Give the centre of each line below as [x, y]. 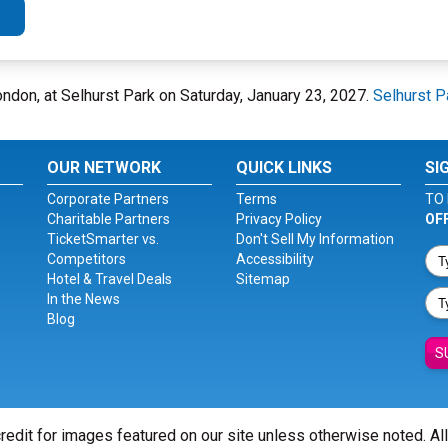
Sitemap [262, 279]
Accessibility [274, 259]
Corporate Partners [108, 199]
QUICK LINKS [283, 167]
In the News [84, 299]
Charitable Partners [109, 219]
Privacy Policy [278, 219]
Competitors [87, 259]
